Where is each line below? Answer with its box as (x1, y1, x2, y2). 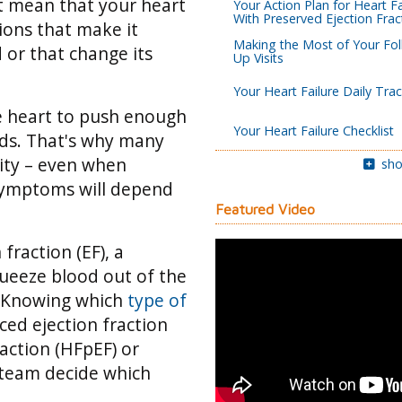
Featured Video (215, 201, 315, 218)
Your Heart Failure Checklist (233, 121, 394, 139)
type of (127, 288, 187, 313)
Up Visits (233, 49, 284, 67)
